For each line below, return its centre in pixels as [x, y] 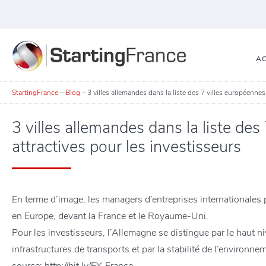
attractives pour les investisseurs [126, 147]
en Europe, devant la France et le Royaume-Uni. [110, 216]
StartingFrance [35, 92]
